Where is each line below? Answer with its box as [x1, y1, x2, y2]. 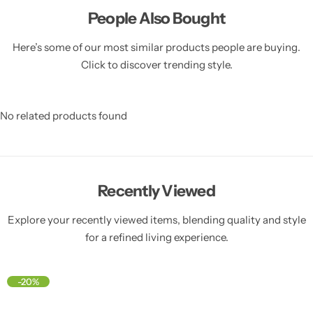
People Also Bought [87, 8, 226, 28]
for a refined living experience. [85, 230, 228, 244]
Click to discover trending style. [80, 57, 233, 71]
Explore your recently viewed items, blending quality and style [7, 212, 306, 226]
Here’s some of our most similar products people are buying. [13, 40, 300, 54]
